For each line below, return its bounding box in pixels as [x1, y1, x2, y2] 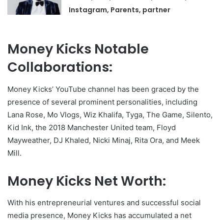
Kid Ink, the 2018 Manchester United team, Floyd [7, 122, 176, 132]
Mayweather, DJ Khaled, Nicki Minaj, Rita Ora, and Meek [7, 135, 200, 145]
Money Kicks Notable [7, 40, 149, 58]
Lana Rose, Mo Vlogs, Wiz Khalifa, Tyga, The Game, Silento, [7, 110, 213, 119]
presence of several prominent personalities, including [7, 97, 197, 107]
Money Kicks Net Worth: [7, 171, 166, 190]
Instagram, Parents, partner [69, 5, 171, 15]
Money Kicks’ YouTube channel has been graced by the [7, 84, 199, 94]
